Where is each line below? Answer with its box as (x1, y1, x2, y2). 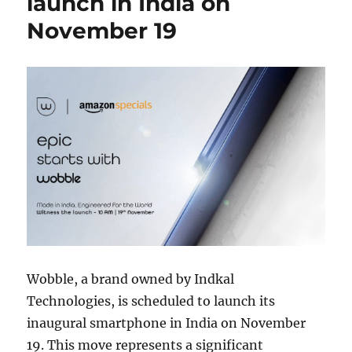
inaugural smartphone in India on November (27, 315, 306, 332)
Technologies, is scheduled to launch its (27, 293, 276, 310)
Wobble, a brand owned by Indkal (27, 271, 235, 288)
